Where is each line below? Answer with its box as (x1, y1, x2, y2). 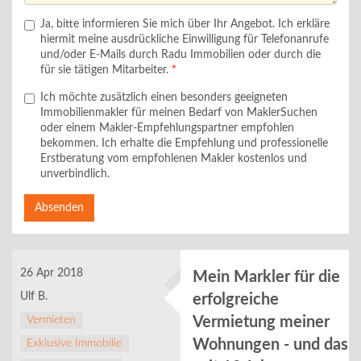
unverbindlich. (40, 168, 110, 180)
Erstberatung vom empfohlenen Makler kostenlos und (40, 153, 307, 164)
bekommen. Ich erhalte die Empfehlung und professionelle (40, 138, 328, 149)
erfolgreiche (193, 292, 279, 308)
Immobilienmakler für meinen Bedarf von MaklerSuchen (40, 107, 317, 118)
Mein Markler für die (193, 269, 340, 285)
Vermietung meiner (193, 314, 330, 330)
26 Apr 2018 (20, 268, 83, 279)
